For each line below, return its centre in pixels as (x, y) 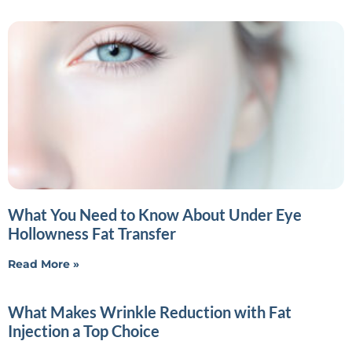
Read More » (44, 264)
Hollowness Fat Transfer (92, 233)
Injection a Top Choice (84, 330)
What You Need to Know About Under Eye (155, 214)
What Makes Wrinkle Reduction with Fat (150, 312)
